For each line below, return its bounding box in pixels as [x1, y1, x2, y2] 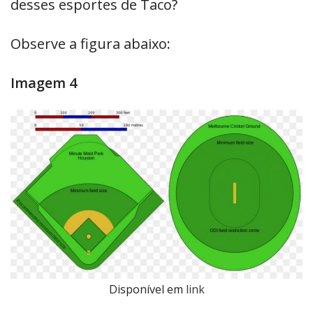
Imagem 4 [10, 73, 77, 92]
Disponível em [108, 281, 186, 297]
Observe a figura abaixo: [10, 34, 170, 53]
